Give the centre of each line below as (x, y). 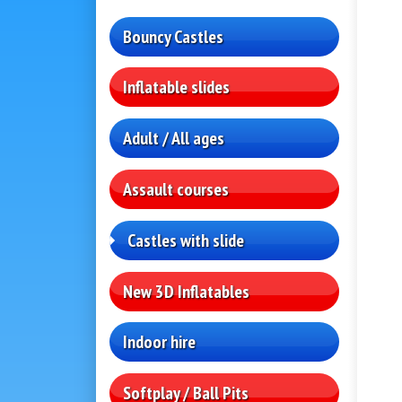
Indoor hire (159, 342)
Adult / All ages (174, 139)
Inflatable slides (176, 87)
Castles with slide (186, 240)
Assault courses (176, 190)
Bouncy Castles (173, 36)
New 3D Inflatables (186, 291)
